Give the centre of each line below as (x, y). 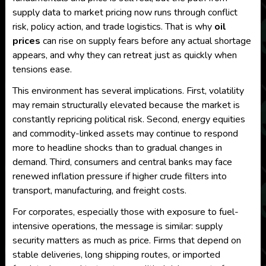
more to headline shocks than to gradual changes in (117, 148)
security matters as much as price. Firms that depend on (126, 240)
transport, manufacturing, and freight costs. (99, 191)
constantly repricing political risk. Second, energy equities (129, 119)
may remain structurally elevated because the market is (126, 105)
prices (26, 41)
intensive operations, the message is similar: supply (117, 226)
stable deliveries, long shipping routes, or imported (116, 255)
